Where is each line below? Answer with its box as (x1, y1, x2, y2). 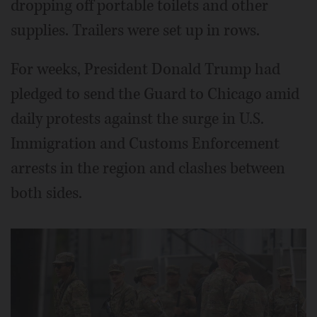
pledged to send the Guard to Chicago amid (11, 83, 299, 105)
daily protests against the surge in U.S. (11, 108, 264, 129)
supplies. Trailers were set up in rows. (11, 19, 260, 41)
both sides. (11, 182, 82, 204)
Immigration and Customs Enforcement (11, 132, 279, 154)
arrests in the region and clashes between (11, 157, 285, 179)
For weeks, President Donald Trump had (11, 58, 280, 80)
